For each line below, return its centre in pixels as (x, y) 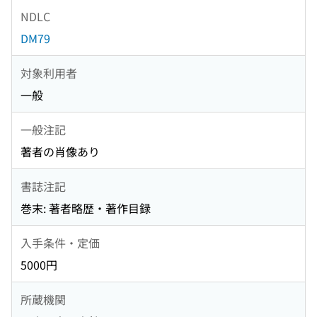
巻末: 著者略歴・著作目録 (86, 208)
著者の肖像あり (60, 152)
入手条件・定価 (60, 242)
